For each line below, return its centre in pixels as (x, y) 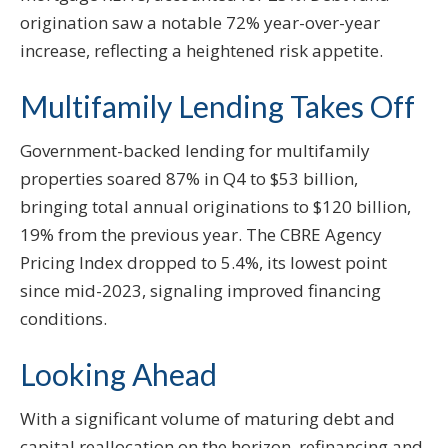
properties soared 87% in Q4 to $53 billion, (189, 179)
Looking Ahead (118, 374)
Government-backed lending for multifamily (195, 151)
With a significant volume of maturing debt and (207, 419)
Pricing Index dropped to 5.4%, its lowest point (203, 263)
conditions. (63, 319)
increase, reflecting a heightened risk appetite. (201, 51)
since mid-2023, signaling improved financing (200, 291)
